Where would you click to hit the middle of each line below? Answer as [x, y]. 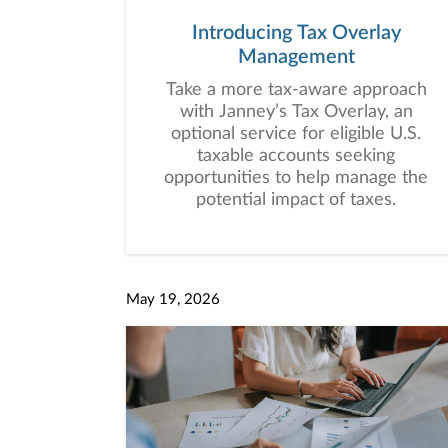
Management [296, 57]
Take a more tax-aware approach [296, 90]
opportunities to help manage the [296, 178]
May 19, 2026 [172, 299]
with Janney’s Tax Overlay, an [296, 112]
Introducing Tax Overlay [296, 33]
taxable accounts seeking [296, 156]
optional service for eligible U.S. [296, 134]
